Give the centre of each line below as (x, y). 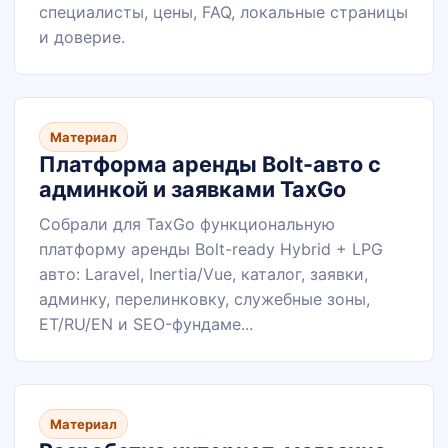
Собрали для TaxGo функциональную (187, 224)
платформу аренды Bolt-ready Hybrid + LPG (211, 249)
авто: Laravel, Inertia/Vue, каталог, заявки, (203, 274)
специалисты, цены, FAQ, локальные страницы (223, 12)
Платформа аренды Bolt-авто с (210, 164)
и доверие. (82, 37)
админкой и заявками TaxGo (192, 189)
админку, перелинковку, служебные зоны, (204, 299)
